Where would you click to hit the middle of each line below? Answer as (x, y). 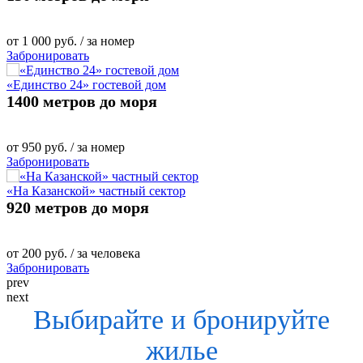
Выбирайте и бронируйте (181, 319)
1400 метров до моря (82, 101)
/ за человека (104, 253)
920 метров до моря (78, 207)
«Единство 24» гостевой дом (86, 84)
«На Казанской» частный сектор (96, 190)
